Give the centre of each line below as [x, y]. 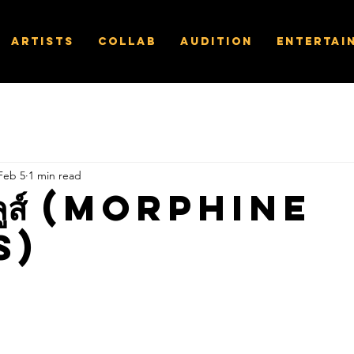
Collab [127, 41]
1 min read [55, 175]
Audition [217, 41]
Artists [43, 41]
